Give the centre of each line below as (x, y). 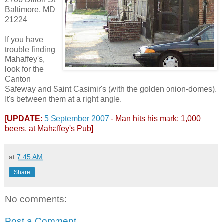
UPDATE (24, 119)
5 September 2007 (77, 119)
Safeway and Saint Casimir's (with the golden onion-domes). (111, 89)
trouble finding (30, 50)
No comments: (36, 199)
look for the (24, 69)
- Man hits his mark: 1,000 (155, 119)
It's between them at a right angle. (63, 99)
